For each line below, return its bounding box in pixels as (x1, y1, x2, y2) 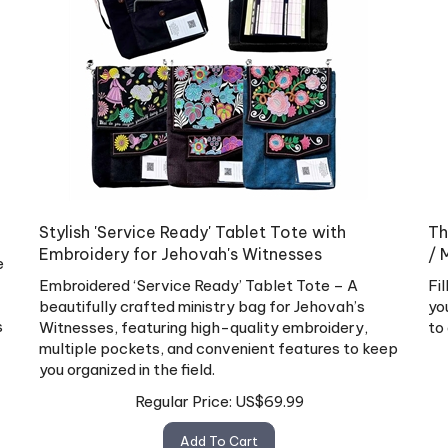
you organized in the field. (39, 351, 215, 371)
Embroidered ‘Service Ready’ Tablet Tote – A (39, 267, 358, 287)
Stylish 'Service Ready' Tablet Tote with (39, 213, 346, 234)
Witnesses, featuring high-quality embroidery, (39, 309, 368, 329)
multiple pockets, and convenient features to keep (39, 330, 398, 350)
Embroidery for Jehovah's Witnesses (39, 235, 322, 256)
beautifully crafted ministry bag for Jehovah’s (39, 288, 365, 308)
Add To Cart (180, 423, 258, 440)
